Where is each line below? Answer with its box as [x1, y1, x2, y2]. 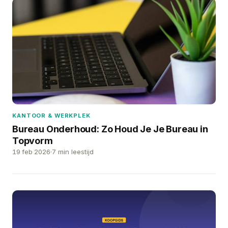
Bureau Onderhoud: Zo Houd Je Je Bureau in [12, 124, 208, 135]
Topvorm [12, 135, 53, 147]
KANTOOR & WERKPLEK [12, 112, 91, 120]
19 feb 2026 [12, 148, 50, 156]
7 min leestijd [52, 148, 94, 156]
